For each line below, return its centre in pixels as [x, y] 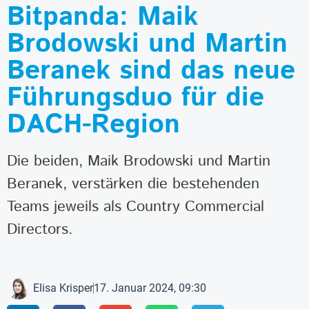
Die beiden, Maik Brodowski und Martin [139, 161]
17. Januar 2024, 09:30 [150, 288]
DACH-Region [93, 125]
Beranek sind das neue [151, 71]
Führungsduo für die [136, 98]
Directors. [40, 230]
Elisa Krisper [63, 288]
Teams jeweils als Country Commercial [136, 207]
